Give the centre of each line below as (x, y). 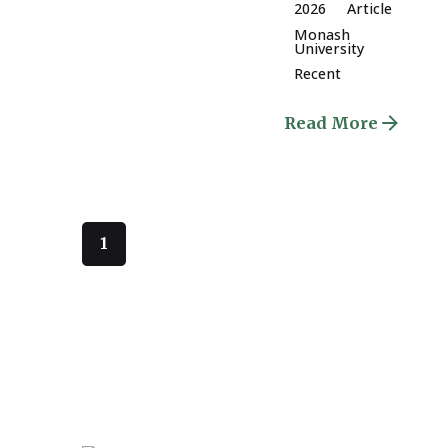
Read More (330, 122)
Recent (317, 74)
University (328, 48)
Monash (321, 34)
